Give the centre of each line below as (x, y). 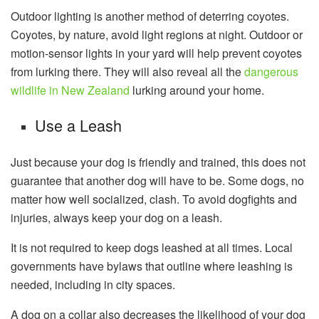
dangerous (271, 71)
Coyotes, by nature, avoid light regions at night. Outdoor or (157, 34)
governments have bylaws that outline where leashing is (152, 266)
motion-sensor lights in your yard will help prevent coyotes (156, 53)
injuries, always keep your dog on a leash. (116, 218)
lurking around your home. (197, 90)
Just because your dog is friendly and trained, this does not (158, 162)
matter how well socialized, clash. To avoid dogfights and (154, 199)
